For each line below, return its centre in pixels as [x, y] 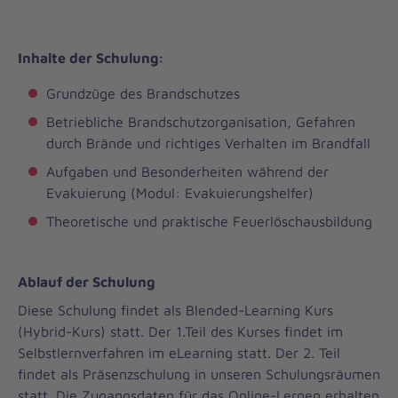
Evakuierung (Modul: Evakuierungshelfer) [180, 193]
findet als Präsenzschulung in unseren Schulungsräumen [199, 374]
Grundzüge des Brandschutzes [143, 94]
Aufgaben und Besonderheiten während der [187, 172]
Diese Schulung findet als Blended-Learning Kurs [175, 310]
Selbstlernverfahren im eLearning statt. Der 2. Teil [179, 353]
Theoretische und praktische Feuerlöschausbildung [209, 222]
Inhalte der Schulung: [91, 58]
